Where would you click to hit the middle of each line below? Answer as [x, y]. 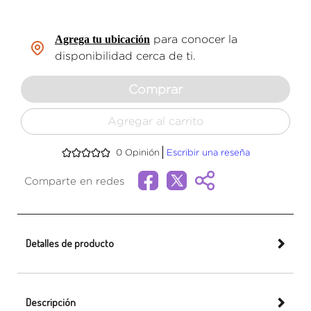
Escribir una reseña [208, 152]
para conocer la [195, 40]
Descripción [51, 303]
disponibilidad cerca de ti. [125, 56]
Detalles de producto [70, 244]
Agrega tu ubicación [102, 40]
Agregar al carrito [155, 121]
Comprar [155, 90]
